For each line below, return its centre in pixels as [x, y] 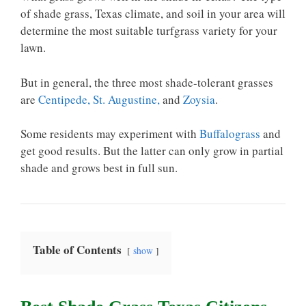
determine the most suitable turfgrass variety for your [149, 30]
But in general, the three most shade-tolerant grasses [147, 82]
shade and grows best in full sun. [99, 168]
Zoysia [198, 99]
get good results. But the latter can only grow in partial [152, 151]
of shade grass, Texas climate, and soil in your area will [153, 13]
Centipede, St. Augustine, [99, 99]
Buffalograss [230, 134]
